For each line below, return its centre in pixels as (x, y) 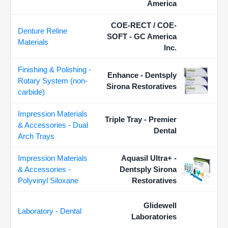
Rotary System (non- (53, 81)
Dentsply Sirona (148, 169)
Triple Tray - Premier (141, 119)
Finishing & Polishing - (54, 69)
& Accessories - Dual (53, 125)
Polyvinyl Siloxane (48, 180)
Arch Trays (36, 136)
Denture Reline (42, 31)
